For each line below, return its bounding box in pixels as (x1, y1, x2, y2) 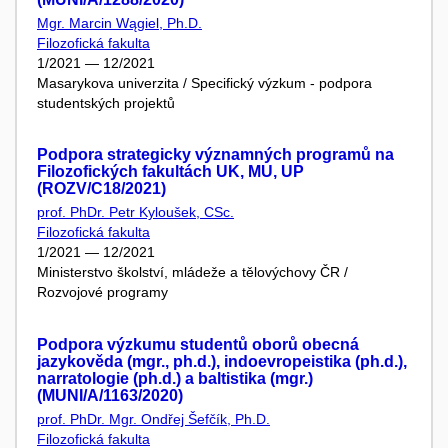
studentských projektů (37, 94, 175, 111)
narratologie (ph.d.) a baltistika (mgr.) (37, 369, 313, 387)
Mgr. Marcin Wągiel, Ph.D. (37, 14, 202, 31)
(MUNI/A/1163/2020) (37, 386, 183, 404)
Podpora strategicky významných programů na (37, 146, 394, 164)
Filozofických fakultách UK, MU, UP (37, 163, 304, 181)
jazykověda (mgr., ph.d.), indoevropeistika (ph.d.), (37, 352, 407, 370)
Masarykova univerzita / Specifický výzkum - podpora (37, 74, 372, 91)
